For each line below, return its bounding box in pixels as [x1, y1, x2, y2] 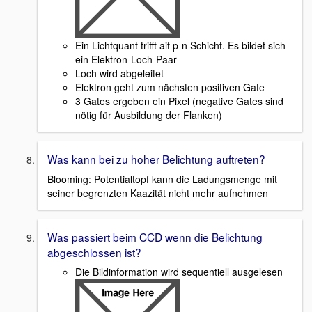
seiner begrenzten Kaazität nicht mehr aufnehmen [47, 185, 268, 200]
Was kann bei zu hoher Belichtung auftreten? [47, 150, 265, 166]
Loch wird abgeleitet [75, 65, 164, 80]
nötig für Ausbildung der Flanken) [75, 107, 222, 122]
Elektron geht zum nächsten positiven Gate [75, 79, 265, 94]
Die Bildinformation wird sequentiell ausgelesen [75, 265, 283, 279]
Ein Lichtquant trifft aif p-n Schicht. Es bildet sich [75, 38, 286, 52]
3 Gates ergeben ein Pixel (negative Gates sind [75, 93, 283, 108]
